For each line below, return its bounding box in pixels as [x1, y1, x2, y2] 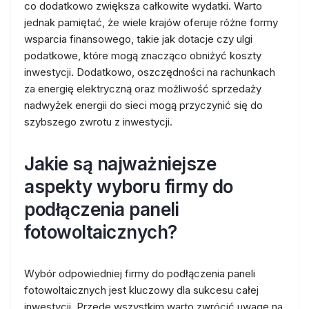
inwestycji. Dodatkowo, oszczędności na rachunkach [24, 66, 275, 79]
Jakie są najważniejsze [24, 153, 216, 175]
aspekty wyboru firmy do [24, 176, 233, 197]
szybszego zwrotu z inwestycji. [24, 115, 172, 128]
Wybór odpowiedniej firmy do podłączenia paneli [24, 267, 255, 280]
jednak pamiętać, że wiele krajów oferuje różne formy [24, 16, 278, 29]
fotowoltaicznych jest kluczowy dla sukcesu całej [24, 283, 259, 297]
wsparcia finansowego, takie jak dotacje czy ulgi [24, 32, 252, 46]
